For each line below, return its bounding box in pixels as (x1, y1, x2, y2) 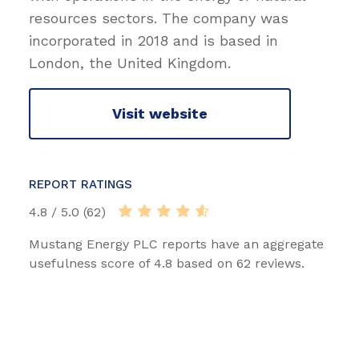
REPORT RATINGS (29, 176, 132, 192)
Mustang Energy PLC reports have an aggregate (29, 236, 324, 252)
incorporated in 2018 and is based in (29, 31, 278, 49)
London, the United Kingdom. (29, 54, 231, 71)
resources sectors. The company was (29, 9, 288, 26)
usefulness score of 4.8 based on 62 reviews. (29, 255, 305, 271)
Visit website (112, 105, 208, 123)
